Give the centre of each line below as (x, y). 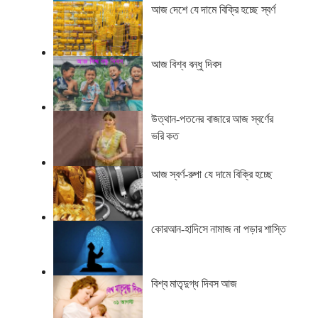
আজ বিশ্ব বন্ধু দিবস (186, 65)
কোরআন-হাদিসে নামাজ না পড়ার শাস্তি (218, 229)
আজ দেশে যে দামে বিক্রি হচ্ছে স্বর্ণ (213, 10)
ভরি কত (165, 136)
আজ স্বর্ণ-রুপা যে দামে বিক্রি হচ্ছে (212, 174)
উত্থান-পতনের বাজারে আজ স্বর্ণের (212, 119)
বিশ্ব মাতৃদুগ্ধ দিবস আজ (194, 283)
